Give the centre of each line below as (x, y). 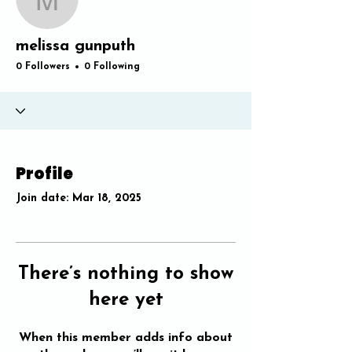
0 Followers (43, 67)
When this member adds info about (126, 338)
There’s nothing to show (126, 274)
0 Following (112, 67)
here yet (126, 300)
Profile (44, 174)
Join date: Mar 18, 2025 (79, 198)
